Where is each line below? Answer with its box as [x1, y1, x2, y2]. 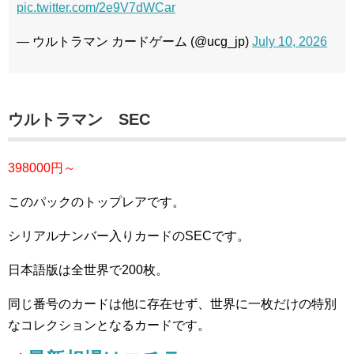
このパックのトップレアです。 [8, 195, 185, 209]
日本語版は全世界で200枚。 [8, 263, 168, 277]
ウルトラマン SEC [8, 111, 150, 128]
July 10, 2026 [252, 35, 327, 48]
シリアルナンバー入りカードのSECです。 [8, 229, 250, 243]
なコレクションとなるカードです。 [8, 318, 210, 332]
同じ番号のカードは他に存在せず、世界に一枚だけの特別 [8, 297, 337, 311]
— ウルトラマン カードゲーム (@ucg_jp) [17, 35, 252, 48]
